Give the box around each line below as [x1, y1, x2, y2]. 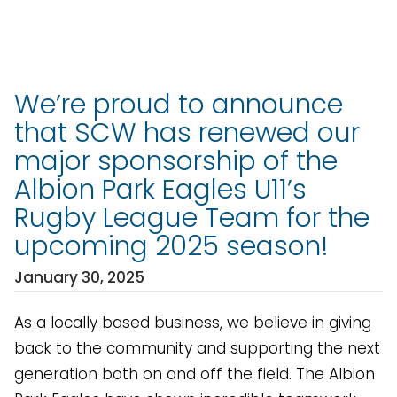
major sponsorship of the [14, 143, 338, 180]
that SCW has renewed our [14, 114, 360, 152]
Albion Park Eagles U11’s [14, 171, 307, 208]
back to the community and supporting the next [14, 338, 380, 359]
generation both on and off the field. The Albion [14, 363, 375, 385]
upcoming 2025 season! [14, 228, 329, 265]
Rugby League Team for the [14, 199, 370, 237]
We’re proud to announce [14, 86, 343, 123]
